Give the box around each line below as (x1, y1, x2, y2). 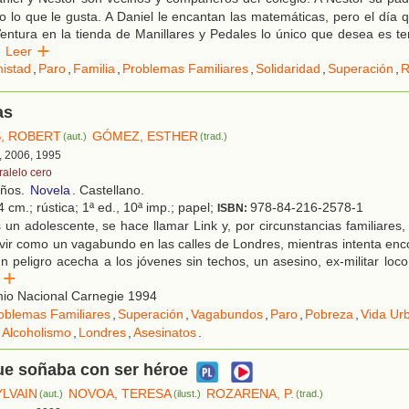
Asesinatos (133, 325, 196, 341)
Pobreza (305, 307, 353, 322)
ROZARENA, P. (206, 386, 295, 402)
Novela (30, 183, 70, 198)
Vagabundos (191, 307, 263, 322)
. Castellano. (72, 183, 144, 198)
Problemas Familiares (122, 61, 248, 77)
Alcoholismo (2, 325, 71, 341)
